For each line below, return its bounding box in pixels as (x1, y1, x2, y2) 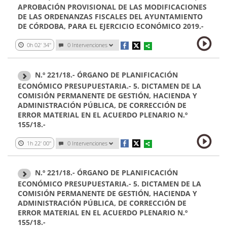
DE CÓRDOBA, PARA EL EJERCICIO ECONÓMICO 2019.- (18, 21, 204, 31)
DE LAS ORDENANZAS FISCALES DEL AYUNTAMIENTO (18, 12, 203, 22)
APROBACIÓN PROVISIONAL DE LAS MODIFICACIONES (18, 2, 207, 12)
